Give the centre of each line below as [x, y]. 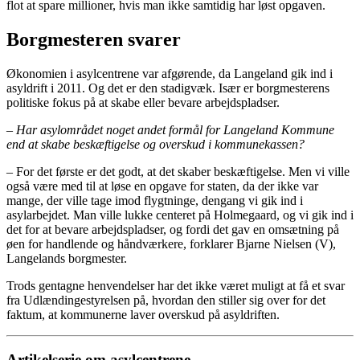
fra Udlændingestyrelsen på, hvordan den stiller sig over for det [166, 300]
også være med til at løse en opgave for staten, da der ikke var [162, 186]
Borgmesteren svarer [94, 39]
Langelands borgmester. [67, 258]
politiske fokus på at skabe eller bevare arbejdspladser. [143, 102]
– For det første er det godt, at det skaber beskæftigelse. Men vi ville [178, 171]
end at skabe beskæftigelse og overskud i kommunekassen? [155, 144]
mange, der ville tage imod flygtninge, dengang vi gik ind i [155, 200]
